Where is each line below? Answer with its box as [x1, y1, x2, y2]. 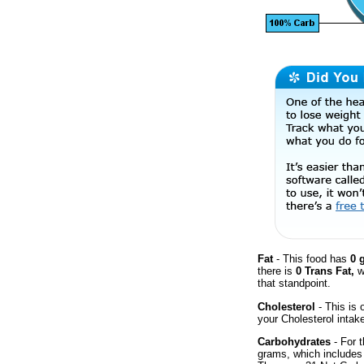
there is [258, 265, 296, 278]
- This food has [273, 253, 350, 266]
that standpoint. [258, 277, 331, 290]
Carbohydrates [258, 335, 331, 348]
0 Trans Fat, [296, 265, 354, 278]
